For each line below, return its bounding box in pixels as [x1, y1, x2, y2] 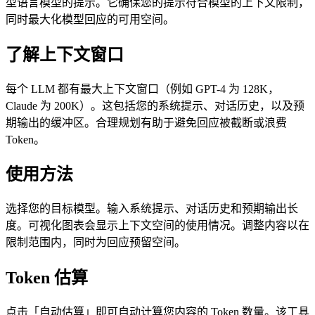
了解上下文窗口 [6, 45, 124, 64]
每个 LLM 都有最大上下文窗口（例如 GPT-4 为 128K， [6, 82, 279, 95]
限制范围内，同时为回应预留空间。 [6, 236, 186, 249]
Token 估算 [6, 269, 88, 288]
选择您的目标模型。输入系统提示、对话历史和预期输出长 [6, 202, 298, 215]
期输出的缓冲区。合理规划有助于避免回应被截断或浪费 [6, 116, 287, 129]
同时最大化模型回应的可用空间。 [6, 13, 174, 25]
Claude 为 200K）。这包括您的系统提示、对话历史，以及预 [6, 99, 304, 112]
